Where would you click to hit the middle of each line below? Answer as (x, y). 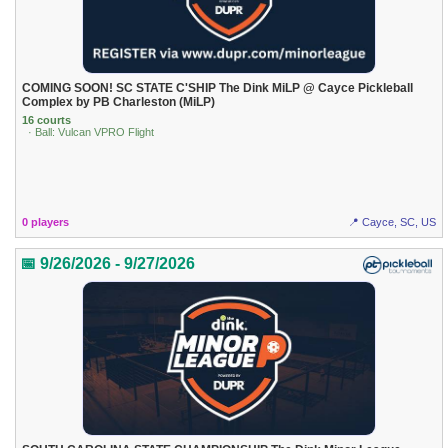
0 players (46, 221)
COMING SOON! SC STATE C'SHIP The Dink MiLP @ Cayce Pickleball (218, 87)
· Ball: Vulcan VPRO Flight (91, 132)
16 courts (47, 120)
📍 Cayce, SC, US (391, 221)
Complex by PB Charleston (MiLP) (119, 101)
